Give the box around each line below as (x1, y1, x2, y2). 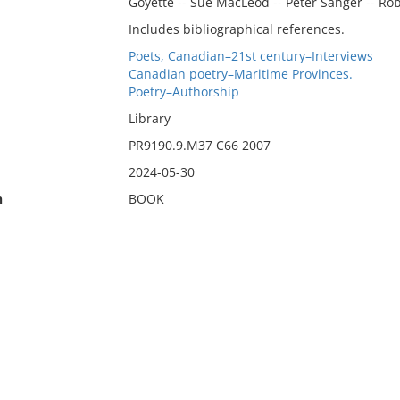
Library (128, 110, 171, 127)
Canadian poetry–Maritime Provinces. (128, 65, 353, 82)
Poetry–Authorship (128, 83, 239, 100)
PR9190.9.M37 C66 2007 (128, 137, 271, 154)
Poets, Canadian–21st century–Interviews (128, 47, 373, 64)
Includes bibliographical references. (128, 21, 345, 37)
